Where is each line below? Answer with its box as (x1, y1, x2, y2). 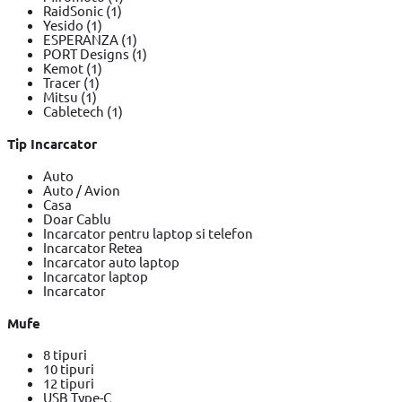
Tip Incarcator (7, 134, 97, 153)
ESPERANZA (43, 30, 121, 48)
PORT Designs (43, 44, 132, 62)
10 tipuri (43, 360, 94, 378)
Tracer (43, 73, 83, 91)
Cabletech (43, 101, 107, 119)
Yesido (43, 15, 86, 33)
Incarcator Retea (43, 238, 144, 256)
